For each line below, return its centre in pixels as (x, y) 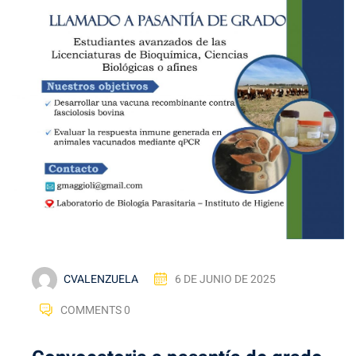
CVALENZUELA (101, 279)
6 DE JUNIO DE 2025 (225, 279)
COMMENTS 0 (95, 310)
